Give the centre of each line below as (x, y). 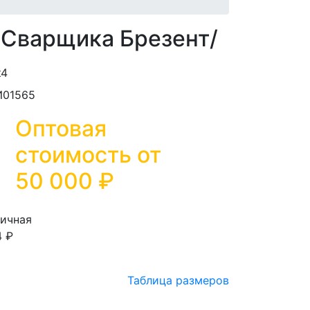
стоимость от (88, 155)
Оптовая (61, 128)
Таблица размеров (178, 280)
